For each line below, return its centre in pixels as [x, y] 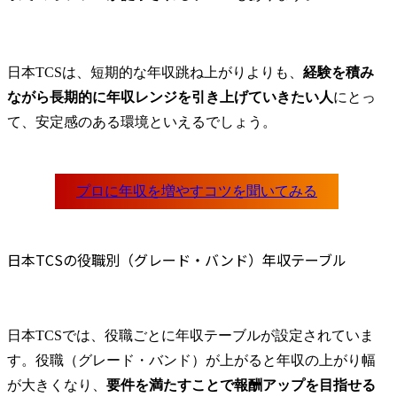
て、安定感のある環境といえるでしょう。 [142, 122]
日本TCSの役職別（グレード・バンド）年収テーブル [177, 259]
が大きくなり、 [57, 385]
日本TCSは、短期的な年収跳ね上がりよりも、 [155, 73]
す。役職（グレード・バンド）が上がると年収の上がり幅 [191, 360]
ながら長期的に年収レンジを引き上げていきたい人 [170, 97]
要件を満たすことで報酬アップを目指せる [241, 385]
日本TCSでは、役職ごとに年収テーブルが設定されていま [191, 335]
